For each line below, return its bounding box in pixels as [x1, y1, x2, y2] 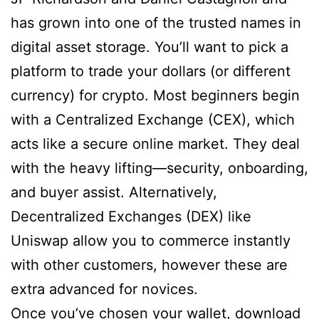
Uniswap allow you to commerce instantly [11, 232, 291, 249]
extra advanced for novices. [11, 281, 198, 298]
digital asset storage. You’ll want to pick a [11, 38, 288, 56]
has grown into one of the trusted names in [11, 14, 301, 31]
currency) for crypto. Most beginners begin [11, 87, 300, 104]
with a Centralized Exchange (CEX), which [11, 111, 295, 128]
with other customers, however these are [11, 256, 288, 273]
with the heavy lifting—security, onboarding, [11, 159, 308, 177]
